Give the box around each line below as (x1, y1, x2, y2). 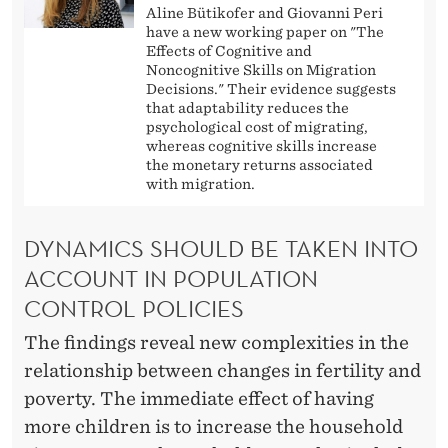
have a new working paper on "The (146, 24, 384, 41)
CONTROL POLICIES (24, 293, 244, 324)
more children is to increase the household (24, 416, 403, 438)
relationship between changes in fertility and (24, 360, 421, 382)
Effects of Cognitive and (146, 43, 312, 60)
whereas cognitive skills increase (146, 138, 377, 155)
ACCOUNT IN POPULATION (24, 263, 318, 294)
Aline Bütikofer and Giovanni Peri (146, 5, 383, 22)
